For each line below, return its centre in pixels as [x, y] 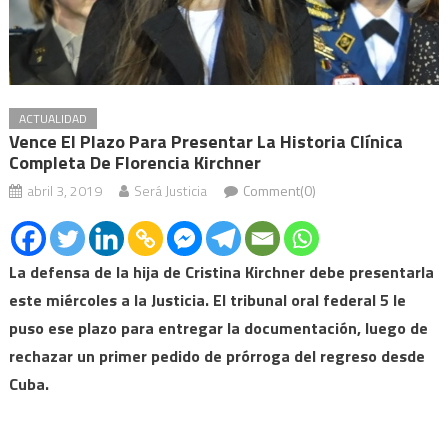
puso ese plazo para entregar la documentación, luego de [218, 327]
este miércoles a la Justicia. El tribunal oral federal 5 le [207, 299]
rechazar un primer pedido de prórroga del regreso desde [216, 355]
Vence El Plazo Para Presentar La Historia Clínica [205, 141]
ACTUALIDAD [52, 118]
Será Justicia [170, 190]
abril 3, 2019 [64, 190]
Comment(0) [279, 190]
